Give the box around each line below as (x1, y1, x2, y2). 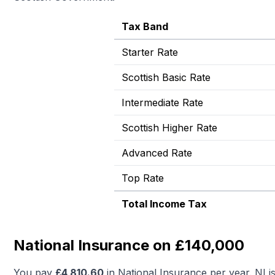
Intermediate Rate (122, 96, 203, 109)
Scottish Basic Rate (122, 71, 211, 83)
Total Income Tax (122, 198, 207, 210)
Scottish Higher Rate (122, 122, 217, 134)
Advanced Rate (122, 147, 192, 159)
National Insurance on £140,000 (14, 236, 244, 254)
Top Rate (122, 172, 164, 184)
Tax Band (122, 20, 168, 33)
